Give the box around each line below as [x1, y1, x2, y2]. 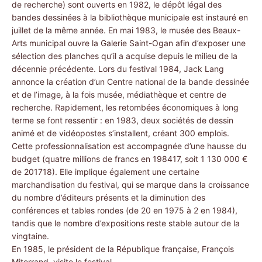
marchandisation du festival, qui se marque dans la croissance [12, 180, 249, 189]
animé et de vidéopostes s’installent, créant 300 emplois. [12, 128, 229, 138]
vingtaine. [12, 231, 49, 241]
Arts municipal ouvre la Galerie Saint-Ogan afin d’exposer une [12, 38, 246, 48]
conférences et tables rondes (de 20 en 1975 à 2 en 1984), [12, 205, 237, 215]
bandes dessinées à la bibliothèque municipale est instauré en [12, 12, 248, 22]
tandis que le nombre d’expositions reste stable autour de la [12, 218, 240, 228]
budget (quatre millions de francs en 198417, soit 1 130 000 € [12, 154, 247, 164]
